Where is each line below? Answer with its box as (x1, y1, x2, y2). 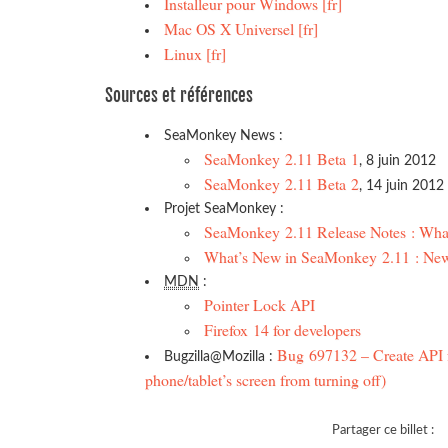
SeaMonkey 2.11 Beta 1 (204, 147, 360, 169)
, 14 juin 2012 (359, 177, 445, 193)
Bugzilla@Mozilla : (164, 348, 278, 364)
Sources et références (105, 84, 253, 106)
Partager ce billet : (331, 424, 434, 437)
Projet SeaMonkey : (164, 200, 285, 216)
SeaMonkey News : (164, 127, 284, 143)
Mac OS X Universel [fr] (164, 18, 319, 40)
